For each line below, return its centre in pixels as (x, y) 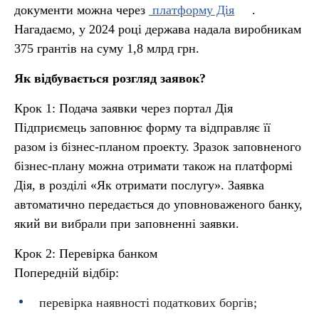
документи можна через (80, 10)
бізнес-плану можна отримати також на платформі (153, 166)
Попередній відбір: (67, 273)
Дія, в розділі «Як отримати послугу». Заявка (139, 185)
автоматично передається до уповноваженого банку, (158, 204)
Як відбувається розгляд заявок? (110, 78)
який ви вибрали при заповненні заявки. (127, 224)
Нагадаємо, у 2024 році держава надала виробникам (158, 29)
